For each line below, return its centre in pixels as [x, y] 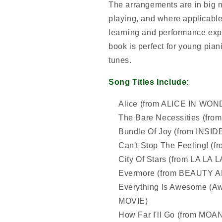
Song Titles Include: [149, 82]
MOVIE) [133, 201]
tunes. [120, 60]
